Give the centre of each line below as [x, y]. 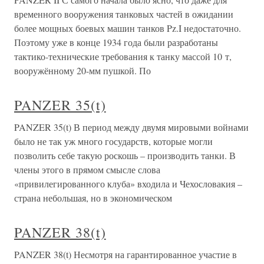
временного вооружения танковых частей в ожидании [124, 14]
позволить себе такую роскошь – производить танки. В [125, 155]
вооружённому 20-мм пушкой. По [82, 70]
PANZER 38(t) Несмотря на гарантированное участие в [126, 254]
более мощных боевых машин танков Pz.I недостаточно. [128, 28]
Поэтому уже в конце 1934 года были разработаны [116, 42]
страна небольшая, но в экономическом [93, 197]
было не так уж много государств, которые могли [113, 141]
